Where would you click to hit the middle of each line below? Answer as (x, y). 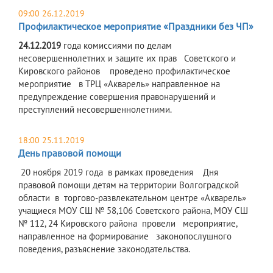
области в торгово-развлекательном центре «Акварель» (132, 198)
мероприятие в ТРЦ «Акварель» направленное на (119, 84)
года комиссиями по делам (116, 46)
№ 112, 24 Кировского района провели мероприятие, (128, 224)
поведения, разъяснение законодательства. (106, 249)
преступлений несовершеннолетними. (95, 110)
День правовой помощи (70, 153)
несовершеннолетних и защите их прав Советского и (127, 58)
